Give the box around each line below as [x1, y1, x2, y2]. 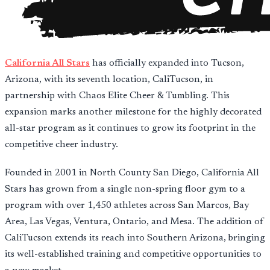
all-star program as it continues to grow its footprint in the [5, 123, 256, 133]
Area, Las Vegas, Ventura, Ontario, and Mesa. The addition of [5, 216, 264, 227]
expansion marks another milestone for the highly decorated [5, 107, 262, 117]
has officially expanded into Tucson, [90, 58, 244, 68]
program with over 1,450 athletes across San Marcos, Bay [5, 200, 249, 210]
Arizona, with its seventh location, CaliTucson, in [5, 74, 213, 84]
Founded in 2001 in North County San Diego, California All [5, 168, 259, 178]
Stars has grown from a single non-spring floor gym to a [5, 184, 245, 194]
